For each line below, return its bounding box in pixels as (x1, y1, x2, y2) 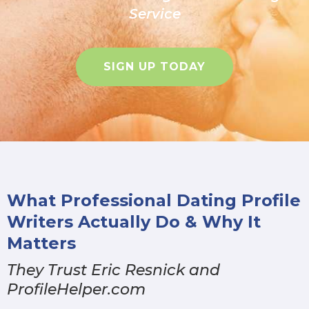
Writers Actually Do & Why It (7, 212, 261, 232)
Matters (7, 233, 76, 254)
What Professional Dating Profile (7, 190, 301, 211)
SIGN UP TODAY (103, 60, 206, 74)
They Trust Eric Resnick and (7, 261, 220, 280)
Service (128, 6, 181, 23)
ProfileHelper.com (7, 280, 146, 299)
